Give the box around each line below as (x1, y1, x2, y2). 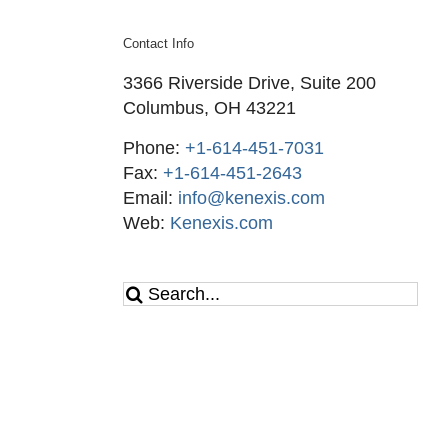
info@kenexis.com (177, 187, 325, 208)
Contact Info (122, 35, 194, 51)
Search (121, 281, 179, 302)
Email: (122, 187, 178, 208)
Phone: (122, 137, 185, 158)
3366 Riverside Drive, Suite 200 (122, 72, 376, 93)
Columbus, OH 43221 (122, 97, 296, 118)
